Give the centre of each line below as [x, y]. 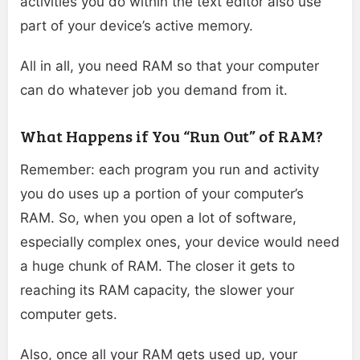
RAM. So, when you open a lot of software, [158, 218]
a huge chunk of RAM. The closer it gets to [157, 266]
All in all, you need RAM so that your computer [170, 66]
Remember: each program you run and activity [170, 170]
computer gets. [69, 315]
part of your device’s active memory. [137, 26]
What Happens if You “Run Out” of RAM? [172, 136]
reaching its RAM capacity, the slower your [157, 290]
